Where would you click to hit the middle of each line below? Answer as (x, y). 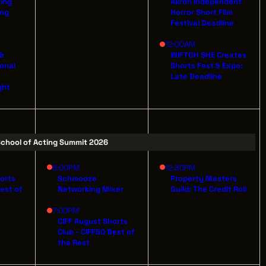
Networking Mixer (91, 189)
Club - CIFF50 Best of (96, 232)
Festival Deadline (202, 22)
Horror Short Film (202, 12)
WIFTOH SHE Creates (209, 55)
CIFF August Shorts (93, 221)
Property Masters (204, 178)
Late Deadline (197, 76)
